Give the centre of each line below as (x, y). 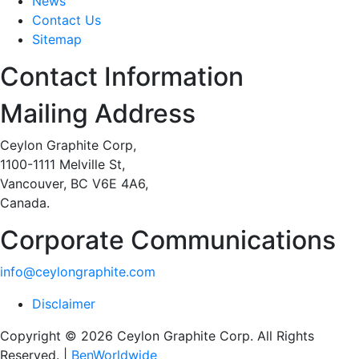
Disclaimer (64, 304)
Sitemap (57, 40)
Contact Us (67, 20)
